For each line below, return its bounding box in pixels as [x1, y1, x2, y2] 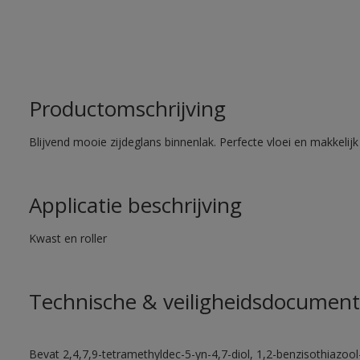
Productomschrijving [28, 94, 226, 123]
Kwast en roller [28, 231, 107, 246]
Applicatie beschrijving [28, 190, 242, 219]
